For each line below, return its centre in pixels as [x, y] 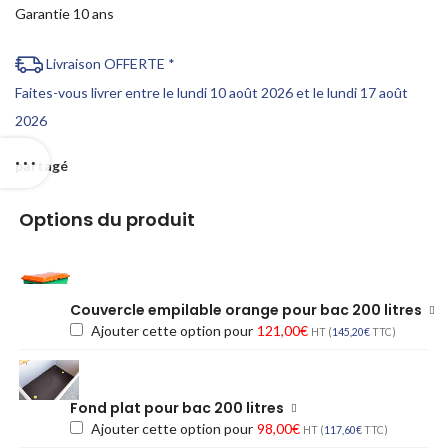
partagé [41, 166]
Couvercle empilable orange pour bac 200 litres [246, 310]
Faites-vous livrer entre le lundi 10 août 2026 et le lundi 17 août [211, 93]
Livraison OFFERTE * [109, 63]
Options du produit [107, 220]
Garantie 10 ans [64, 14]
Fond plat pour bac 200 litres [177, 408]
